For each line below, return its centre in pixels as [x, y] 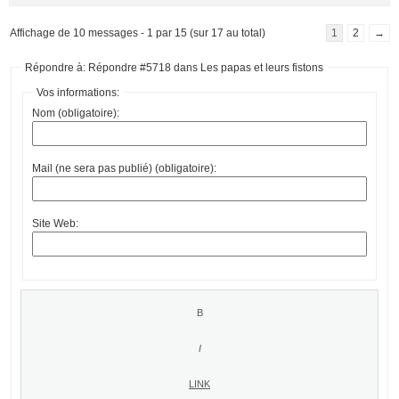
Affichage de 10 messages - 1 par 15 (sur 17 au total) [138, 33]
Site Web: [55, 223]
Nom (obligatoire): [76, 113]
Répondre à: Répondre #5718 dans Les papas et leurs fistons [174, 67]
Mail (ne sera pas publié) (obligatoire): [124, 168]
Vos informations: [78, 92]
